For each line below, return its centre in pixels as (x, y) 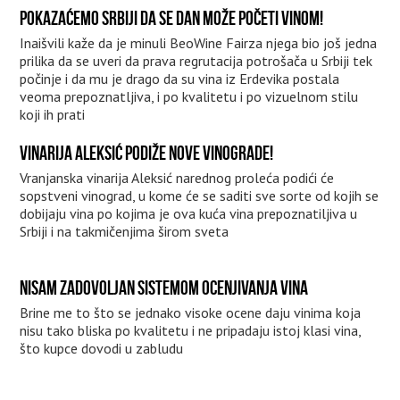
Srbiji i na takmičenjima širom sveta (125, 231)
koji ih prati (53, 114)
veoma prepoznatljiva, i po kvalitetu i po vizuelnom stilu (189, 96)
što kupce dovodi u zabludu (102, 348)
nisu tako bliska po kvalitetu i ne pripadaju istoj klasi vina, (191, 330)
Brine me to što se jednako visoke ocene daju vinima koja (191, 312)
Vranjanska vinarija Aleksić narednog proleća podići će (177, 177)
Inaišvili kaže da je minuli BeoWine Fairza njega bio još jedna (199, 42)
